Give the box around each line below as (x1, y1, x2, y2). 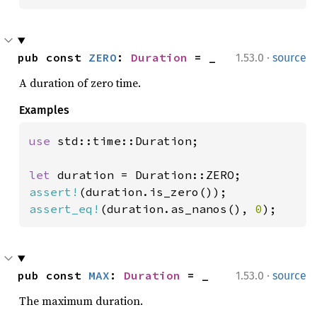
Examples (19, 103, 69, 117)
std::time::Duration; (57, 134, 199, 148)
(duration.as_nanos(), (100, 202, 255, 216)
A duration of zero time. (19, 75, 141, 91)
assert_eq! (29, 202, 100, 216)
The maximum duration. (19, 293, 143, 309)
